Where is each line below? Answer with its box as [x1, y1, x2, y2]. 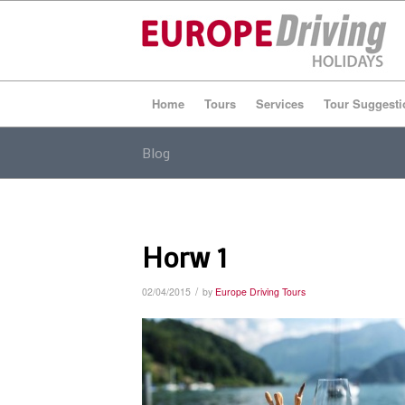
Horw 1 [142, 238, 227, 275]
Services [256, 95, 304, 112]
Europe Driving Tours [215, 285, 306, 298]
